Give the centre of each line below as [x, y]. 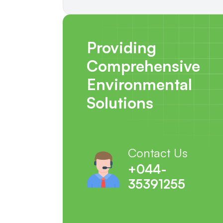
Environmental [139, 84]
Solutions [120, 102]
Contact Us [158, 153]
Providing [121, 47]
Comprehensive [143, 65]
